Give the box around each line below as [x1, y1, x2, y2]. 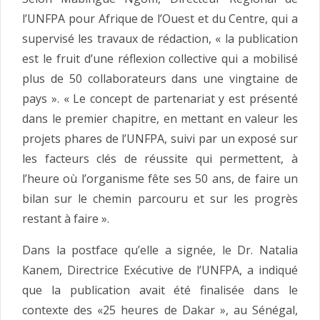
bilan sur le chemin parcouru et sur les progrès [22, 191, 298, 207]
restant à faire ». [22, 211, 109, 227]
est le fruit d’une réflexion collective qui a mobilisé [22, 51, 298, 67]
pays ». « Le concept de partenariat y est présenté [22, 91, 298, 107]
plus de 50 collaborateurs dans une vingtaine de [22, 71, 298, 87]
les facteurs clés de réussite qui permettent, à [22, 151, 298, 167]
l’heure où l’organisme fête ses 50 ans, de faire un [22, 171, 298, 187]
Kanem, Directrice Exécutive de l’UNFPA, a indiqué [22, 262, 298, 279]
